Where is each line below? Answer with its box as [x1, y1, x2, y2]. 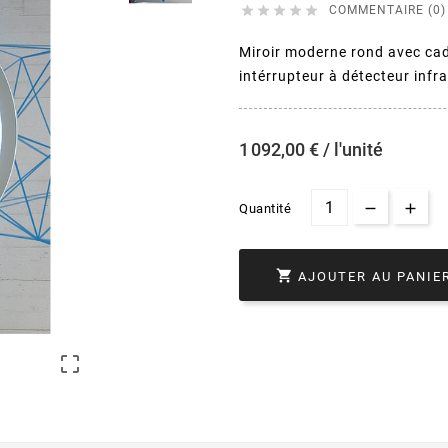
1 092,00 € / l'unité [239, 139, 383, 161]
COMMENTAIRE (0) [329, 3, 446, 18]
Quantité [239, 201, 291, 217]
